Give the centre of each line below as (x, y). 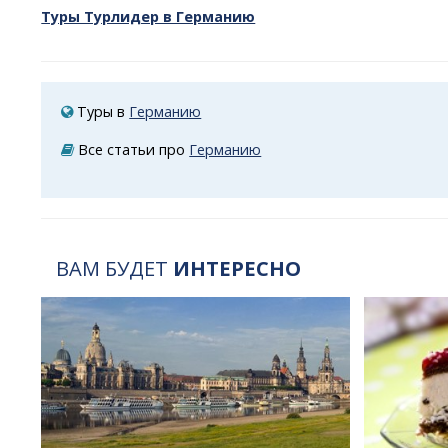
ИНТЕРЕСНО (237, 268)
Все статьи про (132, 149)
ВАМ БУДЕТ (115, 268)
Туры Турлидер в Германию (148, 17)
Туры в (101, 111)
